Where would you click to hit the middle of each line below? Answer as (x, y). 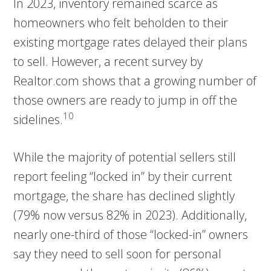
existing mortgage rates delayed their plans (131, 42)
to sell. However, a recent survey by (108, 61)
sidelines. (38, 119)
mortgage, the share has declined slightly (124, 195)
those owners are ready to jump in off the (126, 100)
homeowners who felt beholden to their (121, 22)
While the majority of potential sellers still (125, 157)
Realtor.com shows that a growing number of (135, 80)
